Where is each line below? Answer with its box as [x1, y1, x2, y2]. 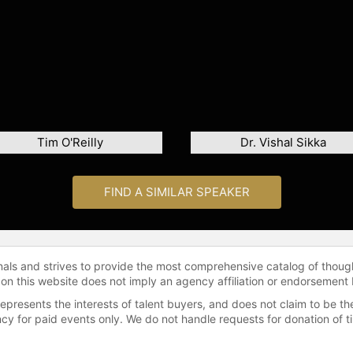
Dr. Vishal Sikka [240, 135, 326, 150]
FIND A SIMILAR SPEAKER [103, 184, 250, 200]
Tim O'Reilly [37, 135, 103, 150]
